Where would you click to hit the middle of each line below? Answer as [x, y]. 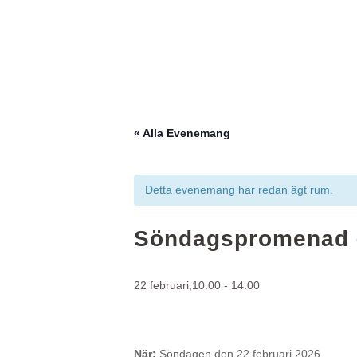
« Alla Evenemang [182, 133]
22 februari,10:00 [177, 285]
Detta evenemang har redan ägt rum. [239, 190]
